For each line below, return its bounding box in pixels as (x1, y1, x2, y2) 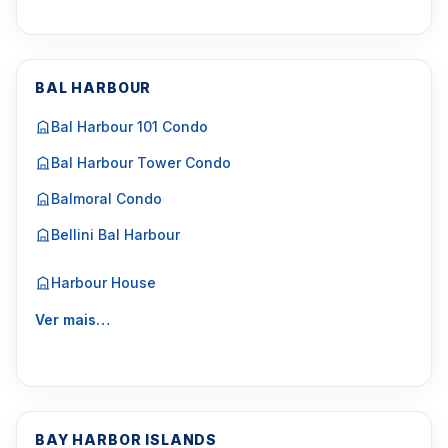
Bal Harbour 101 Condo (51, 118, 208, 135)
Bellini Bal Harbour (51, 226, 180, 243)
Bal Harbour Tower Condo (51, 154, 231, 171)
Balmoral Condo (51, 190, 162, 207)
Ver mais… (35, 311, 110, 328)
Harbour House (51, 274, 156, 291)
